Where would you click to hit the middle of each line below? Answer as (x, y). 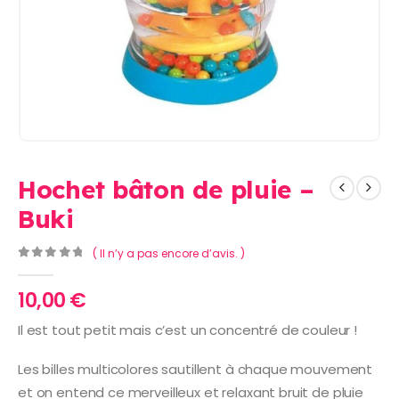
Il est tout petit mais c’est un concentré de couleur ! (187, 330)
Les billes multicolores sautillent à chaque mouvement (195, 370)
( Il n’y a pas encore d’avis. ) (168, 253)
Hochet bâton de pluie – (166, 189)
